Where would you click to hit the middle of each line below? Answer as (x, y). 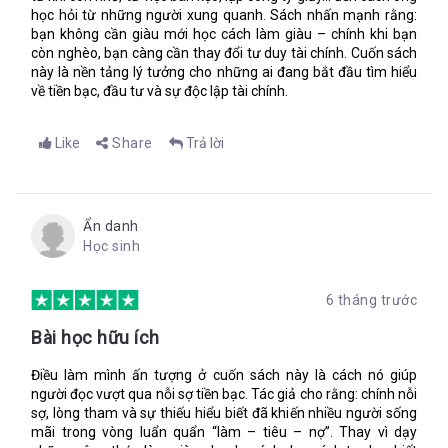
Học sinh (111, 246)
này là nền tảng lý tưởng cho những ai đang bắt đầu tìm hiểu (224, 72)
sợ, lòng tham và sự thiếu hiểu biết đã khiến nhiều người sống (224, 413)
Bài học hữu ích (95, 337)
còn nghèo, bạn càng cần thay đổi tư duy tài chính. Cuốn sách (224, 53)
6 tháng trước (371, 300)
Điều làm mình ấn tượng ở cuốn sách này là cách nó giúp (224, 375)
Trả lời (204, 143)
